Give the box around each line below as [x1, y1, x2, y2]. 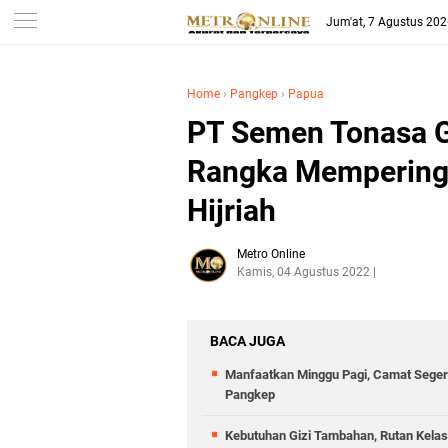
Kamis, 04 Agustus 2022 [237, 265, 370, 279]
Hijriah [187, 193, 276, 228]
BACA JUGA [210, 333, 285, 349]
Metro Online [237, 247, 305, 261]
